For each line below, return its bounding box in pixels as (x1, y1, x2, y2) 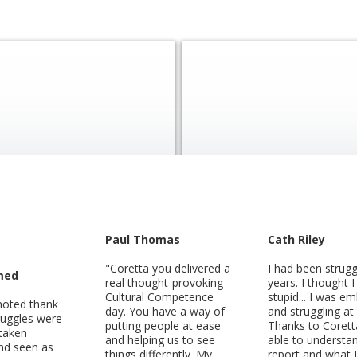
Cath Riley (268, 231, 325, 247)
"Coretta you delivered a (105, 260, 230, 276)
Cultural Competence (105, 288, 214, 304)
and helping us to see (105, 331, 215, 347)
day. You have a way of (105, 303, 225, 319)
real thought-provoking (105, 274, 223, 290)
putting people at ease (105, 317, 221, 333)
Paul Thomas (105, 231, 180, 247)
